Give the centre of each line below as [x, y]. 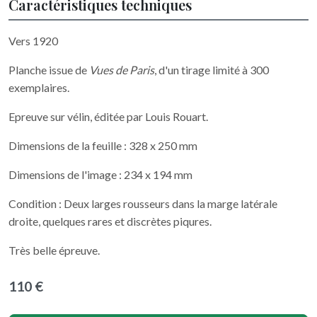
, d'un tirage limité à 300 [212, 70]
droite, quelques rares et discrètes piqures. [110, 221]
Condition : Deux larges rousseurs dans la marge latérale [143, 204]
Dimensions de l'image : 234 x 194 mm [100, 175]
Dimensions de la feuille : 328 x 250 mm [103, 146]
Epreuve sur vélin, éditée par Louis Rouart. [109, 117]
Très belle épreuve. [54, 250]
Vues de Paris [122, 70]
